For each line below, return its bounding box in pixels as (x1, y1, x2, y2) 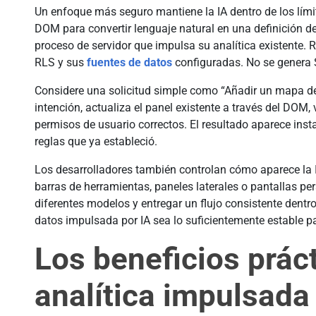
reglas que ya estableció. (35, 135, 157, 149)
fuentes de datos (87, 56, 172, 70)
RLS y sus (35, 56, 87, 70)
